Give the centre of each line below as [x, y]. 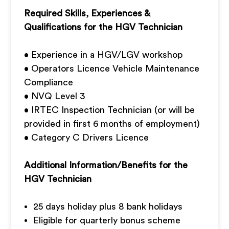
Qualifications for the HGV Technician [104, 27]
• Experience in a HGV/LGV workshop [104, 55]
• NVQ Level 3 [55, 96]
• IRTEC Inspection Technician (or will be [110, 110]
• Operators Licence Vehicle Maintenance [112, 68]
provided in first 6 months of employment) [112, 124]
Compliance [49, 82]
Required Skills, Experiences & [87, 13]
